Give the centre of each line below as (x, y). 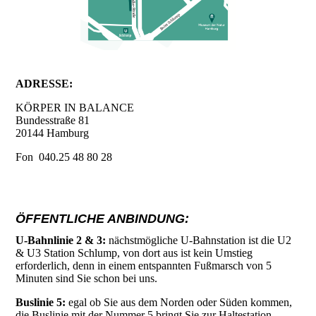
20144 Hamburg (53, 133)
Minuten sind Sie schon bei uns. (87, 279)
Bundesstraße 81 (53, 121)
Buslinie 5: (41, 303)
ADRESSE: (44, 84)
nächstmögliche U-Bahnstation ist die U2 (199, 241)
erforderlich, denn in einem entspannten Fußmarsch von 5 (144, 266)
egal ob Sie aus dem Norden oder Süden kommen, (179, 303)
